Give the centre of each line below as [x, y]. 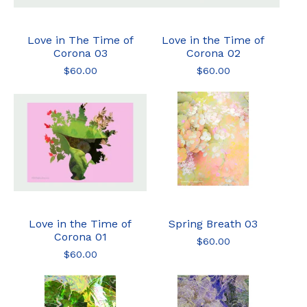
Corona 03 [80, 53]
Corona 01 [80, 237]
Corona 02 [213, 53]
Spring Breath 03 [213, 224]
